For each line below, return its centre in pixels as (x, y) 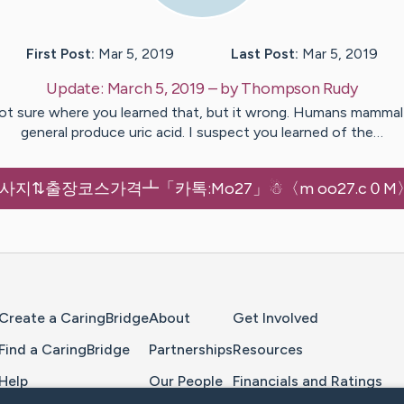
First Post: (60, 54)
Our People (186, 381)
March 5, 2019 (156, 89)
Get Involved (275, 318)
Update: (77, 89)
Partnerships (191, 349)
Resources (268, 349)
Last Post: (265, 54)
